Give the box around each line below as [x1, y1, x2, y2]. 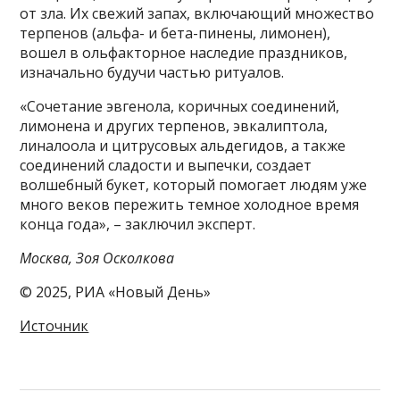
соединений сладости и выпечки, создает [20, 155, 312, 176]
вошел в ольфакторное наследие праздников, [20, 43, 348, 63]
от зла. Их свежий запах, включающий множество [20, 4, 375, 24]
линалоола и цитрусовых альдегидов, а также [20, 136, 346, 156]
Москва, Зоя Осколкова [20, 248, 175, 269]
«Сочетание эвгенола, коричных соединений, [20, 96, 340, 117]
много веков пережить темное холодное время [20, 195, 360, 215]
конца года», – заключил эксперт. [20, 214, 256, 235]
